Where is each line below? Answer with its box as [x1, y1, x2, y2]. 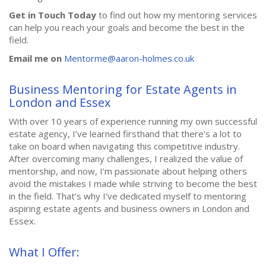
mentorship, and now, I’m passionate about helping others [9, 164, 247, 177]
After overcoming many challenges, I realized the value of [9, 152, 243, 164]
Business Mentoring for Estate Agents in [9, 81, 237, 97]
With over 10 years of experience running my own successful [9, 115, 257, 127]
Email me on [9, 52, 62, 64]
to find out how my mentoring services [96, 8, 257, 21]
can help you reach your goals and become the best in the [9, 21, 245, 33]
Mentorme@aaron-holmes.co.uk [64, 52, 194, 64]
